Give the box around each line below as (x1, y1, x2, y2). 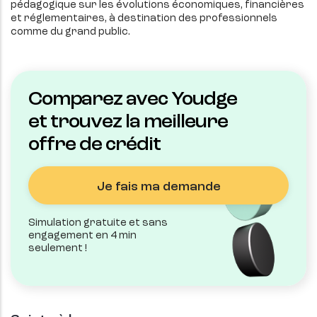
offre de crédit (28, 135, 161, 156)
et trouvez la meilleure (28, 113, 228, 133)
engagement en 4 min (28, 231, 137, 242)
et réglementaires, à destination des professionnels (11, 13, 277, 25)
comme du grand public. (11, 27, 130, 38)
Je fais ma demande (96, 180, 221, 194)
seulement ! (28, 243, 87, 255)
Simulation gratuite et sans (28, 218, 168, 229)
